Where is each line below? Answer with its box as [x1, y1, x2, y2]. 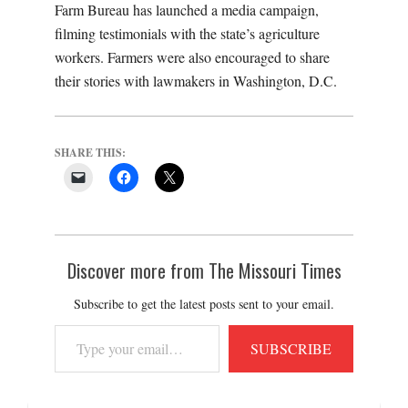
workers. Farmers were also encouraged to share [55, 46, 330, 66]
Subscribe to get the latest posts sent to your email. [74, 294, 334, 312]
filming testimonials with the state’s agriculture [55, 23, 320, 43]
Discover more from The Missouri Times [66, 256, 342, 284]
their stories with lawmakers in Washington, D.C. [55, 70, 337, 90]
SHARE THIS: [55, 144, 126, 160]
